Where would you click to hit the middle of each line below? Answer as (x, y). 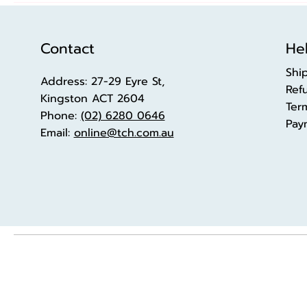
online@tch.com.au (124, 133)
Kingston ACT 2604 (92, 98)
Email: (57, 133)
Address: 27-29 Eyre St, (102, 81)
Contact (67, 48)
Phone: (60, 115)
